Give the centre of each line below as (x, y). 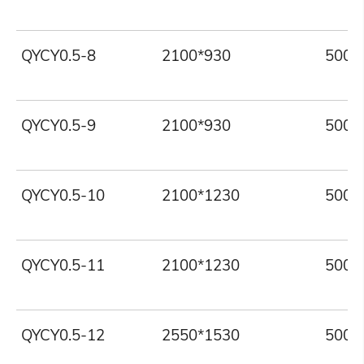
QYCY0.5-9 (59, 126)
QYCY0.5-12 (63, 335)
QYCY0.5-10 (63, 195)
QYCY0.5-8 (59, 56)
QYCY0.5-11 (63, 265)
